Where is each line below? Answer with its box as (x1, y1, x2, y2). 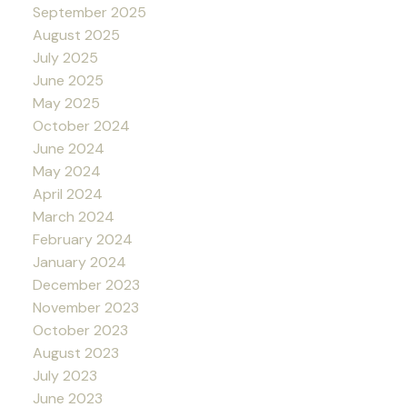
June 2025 (32, 71, 104, 91)
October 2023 (32, 321, 128, 341)
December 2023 (32, 275, 140, 295)
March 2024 (32, 207, 114, 227)
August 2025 (32, 25, 120, 45)
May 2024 (32, 162, 101, 182)
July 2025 (32, 48, 98, 68)
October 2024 (32, 116, 130, 136)
